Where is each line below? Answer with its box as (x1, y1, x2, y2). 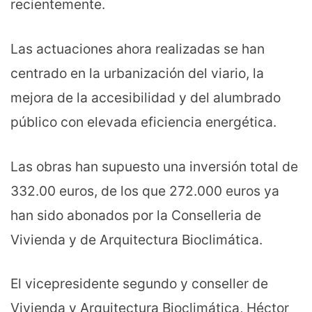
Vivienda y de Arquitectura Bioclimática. (10, 231, 263, 248)
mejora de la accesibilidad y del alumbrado (10, 88, 281, 106)
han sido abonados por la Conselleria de (10, 206, 261, 224)
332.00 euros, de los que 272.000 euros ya (10, 182, 279, 199)
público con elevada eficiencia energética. (10, 113, 276, 130)
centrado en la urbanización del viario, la (10, 64, 264, 81)
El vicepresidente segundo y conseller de (10, 275, 268, 292)
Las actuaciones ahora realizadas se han (10, 40, 265, 57)
